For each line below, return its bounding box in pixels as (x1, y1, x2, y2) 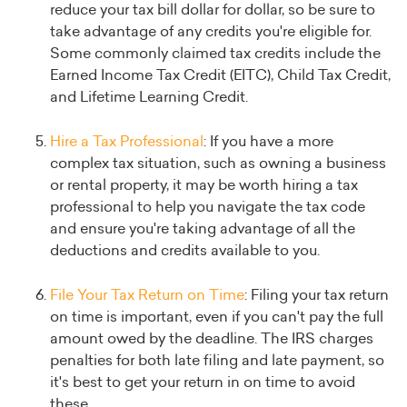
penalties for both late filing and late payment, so (50, 353, 384, 369)
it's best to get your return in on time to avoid (50, 375, 355, 391)
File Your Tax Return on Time (50, 288, 244, 303)
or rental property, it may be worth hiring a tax (50, 178, 358, 194)
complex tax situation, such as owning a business (50, 156, 386, 172)
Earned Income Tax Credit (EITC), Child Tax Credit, (50, 68, 391, 84)
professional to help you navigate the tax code (50, 200, 365, 215)
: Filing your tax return (244, 288, 389, 303)
